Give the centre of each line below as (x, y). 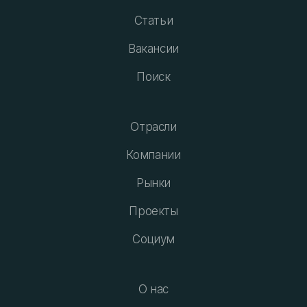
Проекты (153, 211)
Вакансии (153, 48)
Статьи (153, 20)
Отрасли (153, 126)
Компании (153, 155)
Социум (153, 239)
